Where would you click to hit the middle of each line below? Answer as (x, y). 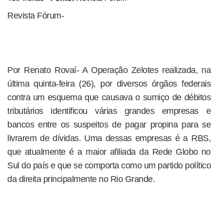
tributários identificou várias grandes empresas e (109, 111)
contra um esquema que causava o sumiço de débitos (109, 97)
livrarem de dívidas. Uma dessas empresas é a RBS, (109, 138)
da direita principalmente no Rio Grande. (81, 179)
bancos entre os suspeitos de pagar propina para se (109, 125)
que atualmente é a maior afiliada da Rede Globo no (109, 152)
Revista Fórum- (36, 16)
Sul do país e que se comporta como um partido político (109, 165)
